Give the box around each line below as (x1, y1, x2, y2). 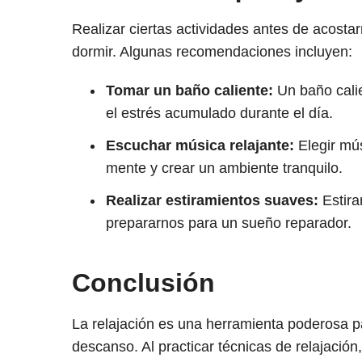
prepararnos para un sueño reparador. (105, 215, 351, 232)
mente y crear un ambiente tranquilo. (105, 160, 343, 177)
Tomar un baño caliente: (105, 82, 273, 99)
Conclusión (71, 268, 215, 298)
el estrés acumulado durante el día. (105, 105, 333, 122)
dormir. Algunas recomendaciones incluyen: (71, 44, 352, 61)
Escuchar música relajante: (105, 137, 294, 154)
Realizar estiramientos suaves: (105, 192, 318, 209)
